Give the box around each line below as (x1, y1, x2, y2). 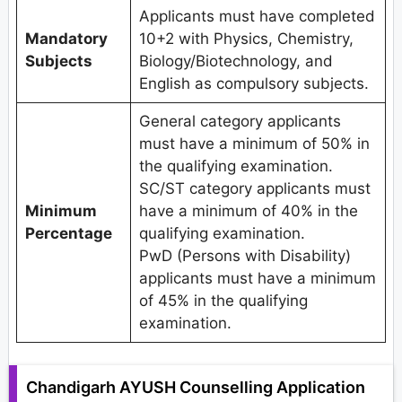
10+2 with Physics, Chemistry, (138, 29, 354, 48)
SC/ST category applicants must (138, 179, 371, 197)
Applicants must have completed (138, 6, 375, 25)
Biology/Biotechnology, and (138, 51, 333, 70)
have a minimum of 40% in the (138, 201, 358, 220)
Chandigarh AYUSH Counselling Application (26, 378, 365, 398)
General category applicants (138, 111, 341, 130)
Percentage (24, 223, 112, 242)
